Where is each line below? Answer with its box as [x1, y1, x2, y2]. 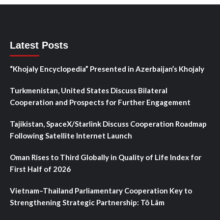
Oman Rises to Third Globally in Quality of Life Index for [10, 152, 201, 162]
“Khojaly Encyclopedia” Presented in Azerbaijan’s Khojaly [10, 64, 204, 73]
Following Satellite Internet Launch [10, 131, 132, 140]
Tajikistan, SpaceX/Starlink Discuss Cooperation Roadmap [10, 119, 207, 128]
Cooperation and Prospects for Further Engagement [10, 97, 191, 107]
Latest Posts [10, 39, 68, 51]
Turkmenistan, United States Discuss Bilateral [10, 85, 167, 95]
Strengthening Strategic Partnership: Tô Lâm [10, 197, 165, 207]
